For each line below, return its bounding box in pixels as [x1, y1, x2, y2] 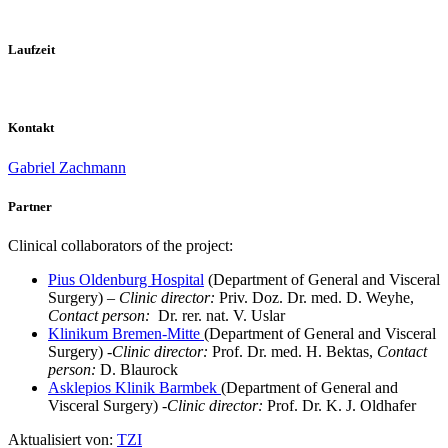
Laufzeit [8, 42, 55, 58]
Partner [8, 198, 52, 214]
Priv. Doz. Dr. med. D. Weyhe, [215, 288, 414, 306]
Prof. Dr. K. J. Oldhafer [263, 396, 416, 414]
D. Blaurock [96, 360, 178, 378]
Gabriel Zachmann [8, 158, 126, 176]
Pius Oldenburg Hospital [48, 270, 204, 288]
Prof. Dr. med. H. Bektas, [208, 342, 377, 360]
